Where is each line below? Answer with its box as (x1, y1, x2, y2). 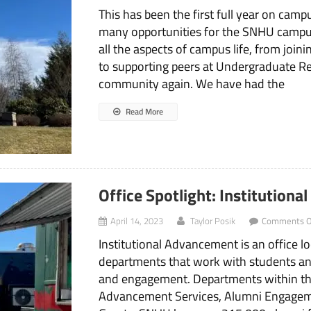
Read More (124, 105, 164, 119)
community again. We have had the (99, 74, 285, 94)
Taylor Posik (190, 214, 236, 228)
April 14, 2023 (110, 214, 164, 228)
